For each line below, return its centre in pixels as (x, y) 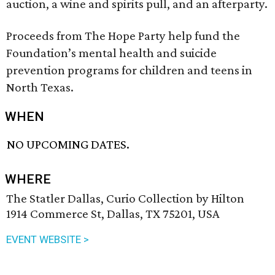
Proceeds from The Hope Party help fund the (123, 36)
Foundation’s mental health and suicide (111, 53)
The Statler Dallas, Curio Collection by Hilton (125, 199)
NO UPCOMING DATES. (68, 145)
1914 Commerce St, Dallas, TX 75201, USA (113, 214)
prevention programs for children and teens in (129, 70)
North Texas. (40, 87)
